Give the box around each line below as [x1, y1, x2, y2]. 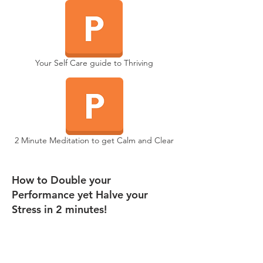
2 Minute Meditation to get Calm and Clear [15, 135, 174, 146]
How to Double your [12, 173, 111, 187]
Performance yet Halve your [12, 188, 148, 201]
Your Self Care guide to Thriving [35, 58, 153, 68]
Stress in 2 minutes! [12, 203, 107, 216]
